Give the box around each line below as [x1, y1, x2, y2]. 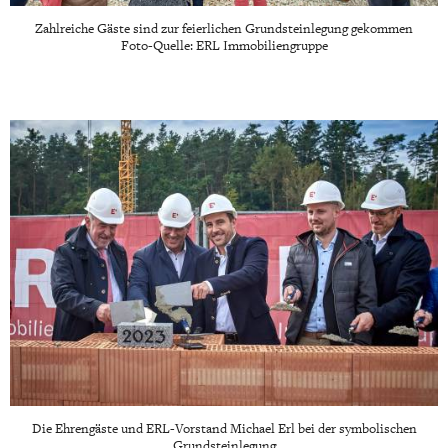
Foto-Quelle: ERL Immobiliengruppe [120, 37, 328, 55]
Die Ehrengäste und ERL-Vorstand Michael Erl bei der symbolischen [31, 420, 417, 438]
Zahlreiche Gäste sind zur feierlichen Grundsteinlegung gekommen [35, 20, 413, 38]
